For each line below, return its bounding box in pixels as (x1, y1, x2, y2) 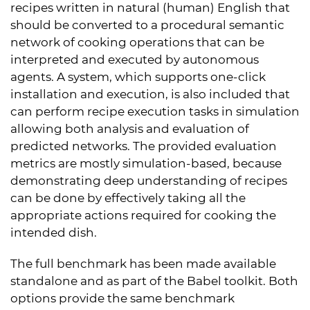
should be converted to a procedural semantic (10, 17, 284, 32)
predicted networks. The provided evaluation (10, 138, 277, 153)
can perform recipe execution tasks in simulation (10, 104, 300, 118)
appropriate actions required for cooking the (10, 208, 276, 222)
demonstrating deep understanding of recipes (10, 173, 287, 188)
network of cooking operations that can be (10, 35, 264, 49)
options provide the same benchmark (10, 291, 235, 305)
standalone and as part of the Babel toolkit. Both (10, 273, 298, 288)
